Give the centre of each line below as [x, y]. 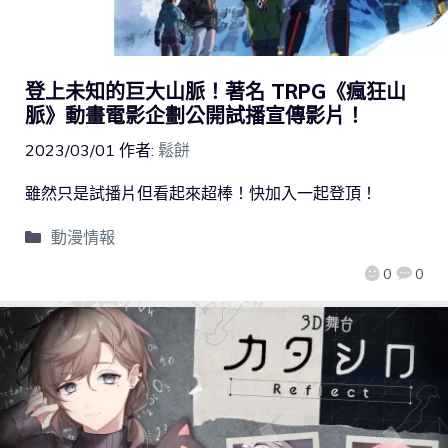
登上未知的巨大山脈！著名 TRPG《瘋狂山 [215, 92]
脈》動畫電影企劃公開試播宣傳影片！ [195, 116]
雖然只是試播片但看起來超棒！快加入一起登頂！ [201, 193]
